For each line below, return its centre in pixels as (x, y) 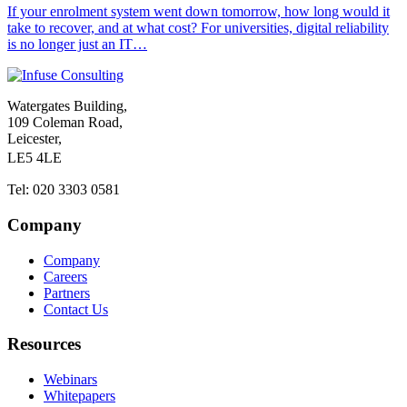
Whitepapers (79, 395)
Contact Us (76, 309)
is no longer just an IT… (77, 45)
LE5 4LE (39, 158)
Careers (65, 276)
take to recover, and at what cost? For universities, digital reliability (198, 28)
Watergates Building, (67, 106)
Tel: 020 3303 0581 (64, 190)
